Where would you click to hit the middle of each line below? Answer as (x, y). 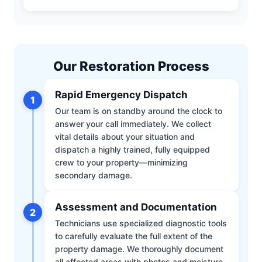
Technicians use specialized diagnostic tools (141, 223)
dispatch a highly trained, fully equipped (132, 149)
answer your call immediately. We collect (133, 123)
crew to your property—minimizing (121, 162)
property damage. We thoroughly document (139, 249)
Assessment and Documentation (136, 207)
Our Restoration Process (131, 66)
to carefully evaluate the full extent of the (134, 236)
